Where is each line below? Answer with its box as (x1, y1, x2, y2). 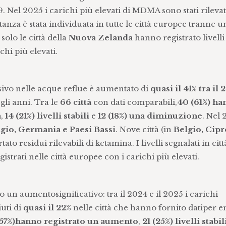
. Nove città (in (115, 125, 174, 134)
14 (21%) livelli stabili (5, 111, 89, 121)
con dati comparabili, (91, 97, 177, 107)
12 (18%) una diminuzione (97, 111, 202, 121)
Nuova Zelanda (68, 33, 133, 42)
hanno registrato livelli (132, 33, 224, 42)
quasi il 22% (23, 203, 71, 212)
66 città (60, 97, 91, 107)
